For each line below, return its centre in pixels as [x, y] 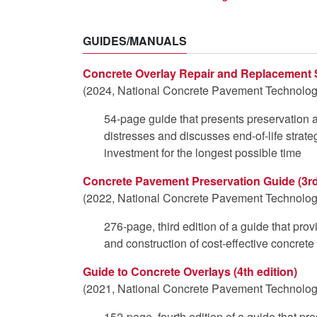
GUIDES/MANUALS [135, 40]
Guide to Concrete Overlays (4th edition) [190, 271]
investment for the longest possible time [203, 152]
